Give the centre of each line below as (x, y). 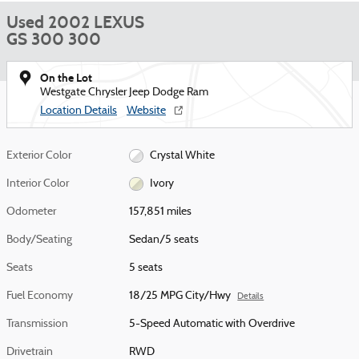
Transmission (37, 324)
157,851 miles (161, 212)
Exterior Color (39, 156)
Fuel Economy (40, 296)
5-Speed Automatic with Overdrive (212, 324)
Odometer (31, 212)
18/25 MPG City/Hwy (180, 296)
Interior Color (38, 184)
